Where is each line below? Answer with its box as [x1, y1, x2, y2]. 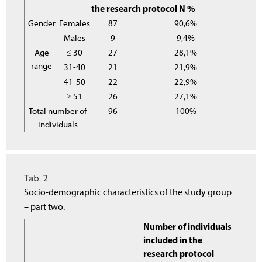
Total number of [29, 105, 87, 116]
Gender [27, 17, 56, 29]
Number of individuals [143, 220, 232, 232]
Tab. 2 [24, 171, 49, 185]
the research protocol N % [91, 2, 196, 14]
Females [59, 17, 91, 29]
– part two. [24, 201, 65, 213]
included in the [143, 234, 203, 246]
